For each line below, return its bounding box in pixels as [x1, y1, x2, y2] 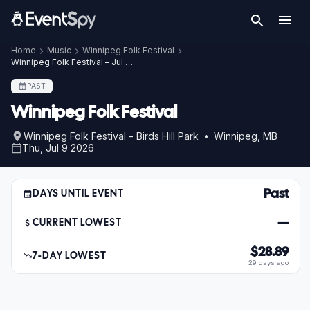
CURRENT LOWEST [33, 216, 122, 228]
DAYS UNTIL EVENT [33, 187, 125, 199]
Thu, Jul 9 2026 [22, 142, 94, 154]
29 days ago [248, 259, 289, 266]
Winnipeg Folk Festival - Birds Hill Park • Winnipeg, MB [24, 130, 277, 142]
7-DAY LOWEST [33, 248, 107, 262]
